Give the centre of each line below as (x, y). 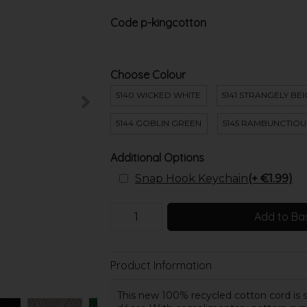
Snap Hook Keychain (192, 179)
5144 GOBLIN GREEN (159, 123)
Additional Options (157, 157)
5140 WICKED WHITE (159, 95)
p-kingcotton (173, 22)
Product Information (161, 266)
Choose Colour (148, 74)
